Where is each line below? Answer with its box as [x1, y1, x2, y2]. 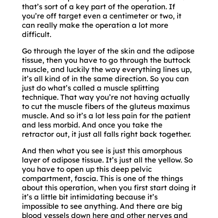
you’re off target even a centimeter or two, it [21, 11, 182, 20]
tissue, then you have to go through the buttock [21, 55, 191, 65]
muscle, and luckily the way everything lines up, [21, 64, 192, 74]
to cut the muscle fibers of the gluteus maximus [21, 101, 190, 111]
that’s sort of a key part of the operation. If [21, 1, 175, 11]
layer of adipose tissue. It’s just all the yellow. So [21, 155, 193, 164]
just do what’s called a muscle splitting [21, 83, 159, 92]
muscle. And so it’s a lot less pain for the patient [21, 110, 191, 120]
